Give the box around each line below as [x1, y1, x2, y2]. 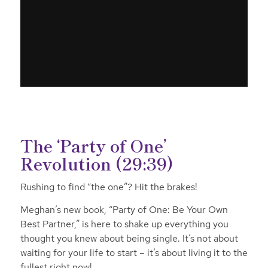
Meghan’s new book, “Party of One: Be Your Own [20, 203, 228, 216]
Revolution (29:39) [20, 151, 178, 175]
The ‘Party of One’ [20, 133, 166, 157]
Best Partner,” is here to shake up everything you [20, 217, 229, 230]
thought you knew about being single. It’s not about [20, 232, 238, 245]
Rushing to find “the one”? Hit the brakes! [20, 181, 197, 194]
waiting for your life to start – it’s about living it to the [20, 246, 248, 259]
